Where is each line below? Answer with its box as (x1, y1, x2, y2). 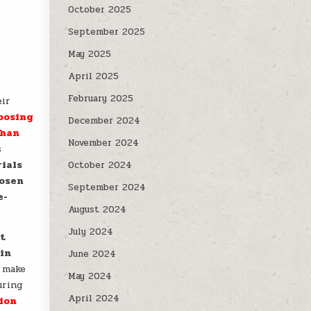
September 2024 (68, 180, 146, 194)
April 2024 (68, 292, 120, 305)
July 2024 (68, 225, 114, 239)
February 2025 (68, 92, 134, 106)
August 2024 (68, 203, 127, 217)
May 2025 (68, 47, 112, 61)
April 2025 (68, 69, 119, 83)
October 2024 (68, 158, 133, 172)
